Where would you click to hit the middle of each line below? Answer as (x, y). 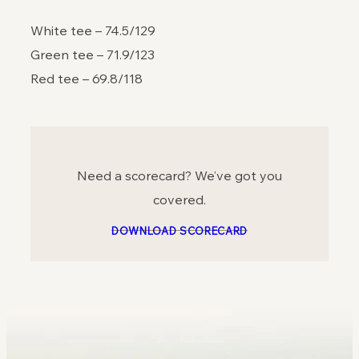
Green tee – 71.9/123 (93, 55)
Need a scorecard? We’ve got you (179, 176)
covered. (179, 200)
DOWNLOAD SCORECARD (179, 231)
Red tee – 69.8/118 (87, 79)
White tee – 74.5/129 (97, 31)
